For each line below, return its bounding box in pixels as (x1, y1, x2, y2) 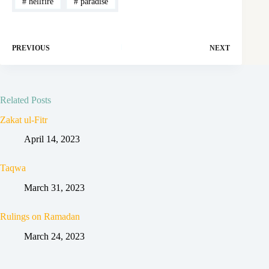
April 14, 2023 (24, 134, 80, 145)
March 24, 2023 (24, 231, 85, 241)
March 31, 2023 (24, 183, 85, 193)
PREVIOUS (12, 43, 50, 52)
